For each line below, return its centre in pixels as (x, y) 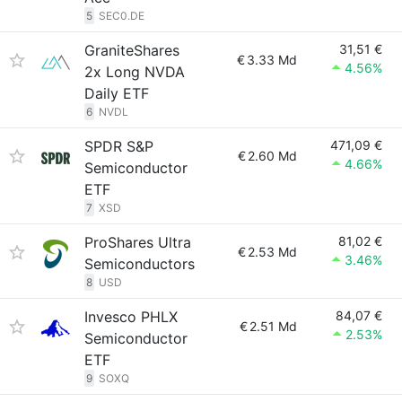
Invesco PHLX (131, 317)
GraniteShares (132, 50)
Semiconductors (140, 264)
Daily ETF (117, 93)
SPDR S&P (119, 146)
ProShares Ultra (138, 242)
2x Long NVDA (135, 72)
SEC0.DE (122, 16)
